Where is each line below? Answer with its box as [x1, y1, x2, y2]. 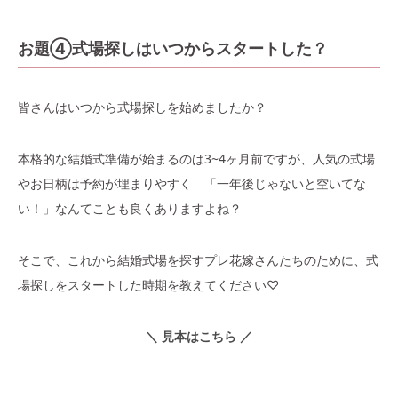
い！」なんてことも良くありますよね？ [18, 199, 242, 217]
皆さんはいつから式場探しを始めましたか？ [18, 98, 267, 115]
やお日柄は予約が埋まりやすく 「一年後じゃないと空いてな [18, 174, 366, 192]
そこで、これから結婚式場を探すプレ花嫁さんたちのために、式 [18, 251, 378, 268]
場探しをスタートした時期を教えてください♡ [18, 275, 279, 293]
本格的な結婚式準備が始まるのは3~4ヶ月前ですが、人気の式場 [18, 149, 375, 167]
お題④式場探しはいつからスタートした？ [18, 36, 328, 59]
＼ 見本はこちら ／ [146, 327, 252, 345]
